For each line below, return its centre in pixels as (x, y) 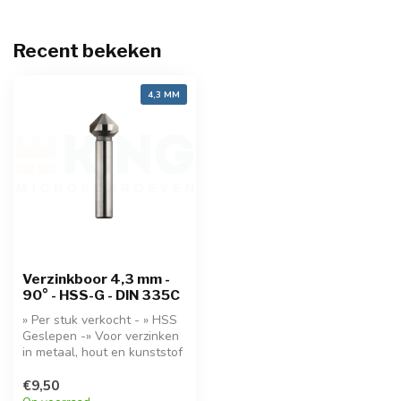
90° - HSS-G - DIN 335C (101, 295)
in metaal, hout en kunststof (102, 352)
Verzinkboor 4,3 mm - (96, 279)
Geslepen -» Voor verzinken (101, 336)
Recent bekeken (87, 51)
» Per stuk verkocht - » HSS (100, 320)
